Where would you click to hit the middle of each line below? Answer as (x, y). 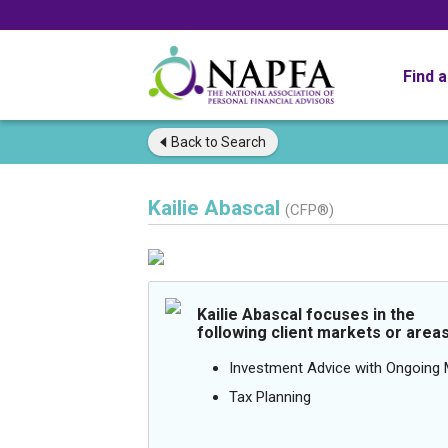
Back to (194, 142)
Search (242, 142)
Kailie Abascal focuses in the (306, 314)
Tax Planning (270, 397)
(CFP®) (309, 210)
